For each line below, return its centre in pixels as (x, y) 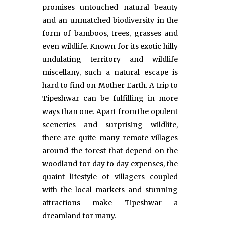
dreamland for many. (79, 216)
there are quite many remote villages (110, 138)
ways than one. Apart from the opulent (110, 112)
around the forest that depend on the (110, 151)
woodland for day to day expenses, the (110, 164)
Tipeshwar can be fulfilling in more (110, 99)
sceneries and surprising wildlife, (110, 125)
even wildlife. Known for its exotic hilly (110, 46)
